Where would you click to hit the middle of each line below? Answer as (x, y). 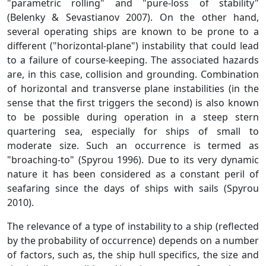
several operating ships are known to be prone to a (133, 31)
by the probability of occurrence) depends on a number (133, 240)
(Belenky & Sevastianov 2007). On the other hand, (133, 17)
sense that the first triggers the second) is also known (133, 102)
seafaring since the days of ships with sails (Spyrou (133, 188)
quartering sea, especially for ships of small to (133, 131)
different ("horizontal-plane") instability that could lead (133, 45)
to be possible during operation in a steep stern (133, 117)
